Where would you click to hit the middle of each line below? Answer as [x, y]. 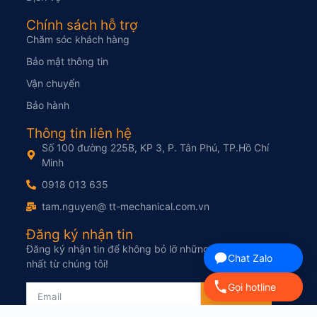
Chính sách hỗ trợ [81, 25]
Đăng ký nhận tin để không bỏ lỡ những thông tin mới [149, 249]
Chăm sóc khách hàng [77, 39]
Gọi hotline [252, 287]
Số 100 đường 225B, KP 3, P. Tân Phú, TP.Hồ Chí [156, 148]
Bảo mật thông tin [67, 61]
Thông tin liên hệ [79, 133]
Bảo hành [47, 105]
